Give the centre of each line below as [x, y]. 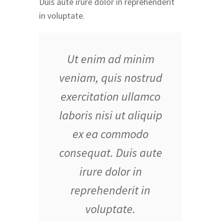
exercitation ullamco [110, 96]
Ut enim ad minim [110, 59]
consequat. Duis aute [110, 152]
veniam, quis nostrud [110, 77]
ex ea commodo [110, 134]
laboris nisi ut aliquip [110, 115]
